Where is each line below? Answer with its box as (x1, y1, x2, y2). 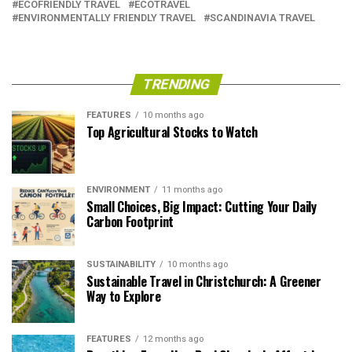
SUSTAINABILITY (86, 259, 156, 270)
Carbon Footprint (86, 212, 174, 232)
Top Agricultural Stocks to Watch (86, 123, 258, 142)
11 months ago (162, 185, 222, 196)
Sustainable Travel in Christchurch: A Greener (86, 272, 321, 291)
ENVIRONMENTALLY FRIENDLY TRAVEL (18, 12, 196, 24)
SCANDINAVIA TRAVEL (210, 12, 315, 24)
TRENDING (140, 76, 212, 93)
